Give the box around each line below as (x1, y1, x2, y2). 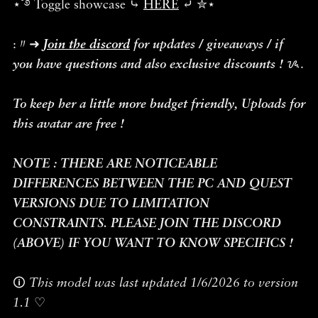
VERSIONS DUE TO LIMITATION (12, 197, 209, 210)
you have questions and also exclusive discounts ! (12, 58, 283, 71)
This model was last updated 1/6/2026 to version (28, 277, 298, 290)
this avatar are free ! (12, 118, 124, 131)
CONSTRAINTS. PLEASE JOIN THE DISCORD (12, 217, 281, 230)
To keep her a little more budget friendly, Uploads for (12, 98, 305, 111)
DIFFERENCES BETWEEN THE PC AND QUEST (12, 177, 292, 190)
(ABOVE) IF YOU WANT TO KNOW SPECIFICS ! (12, 237, 293, 250)
